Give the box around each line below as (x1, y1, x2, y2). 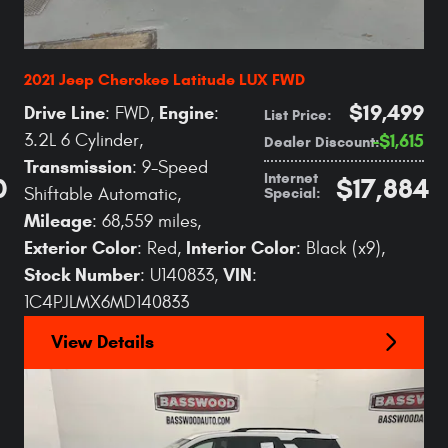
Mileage (24, 209, 92, 232)
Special (264, 182, 316, 202)
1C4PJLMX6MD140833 (24, 291, 189, 313)
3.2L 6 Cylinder (24, 129, 139, 151)
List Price (264, 104, 327, 124)
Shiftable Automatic (24, 183, 177, 205)
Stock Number (24, 263, 140, 286)
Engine (159, 101, 214, 124)
